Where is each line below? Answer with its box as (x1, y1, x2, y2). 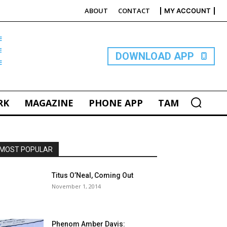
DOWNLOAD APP (116, 50, 194, 62)
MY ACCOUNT (164, 7, 211, 15)
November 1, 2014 (52, 182, 101, 190)
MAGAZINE (24, 97, 73, 109)
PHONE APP (88, 97, 143, 109)
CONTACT (118, 6, 150, 15)
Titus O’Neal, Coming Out (52, 171, 133, 179)
